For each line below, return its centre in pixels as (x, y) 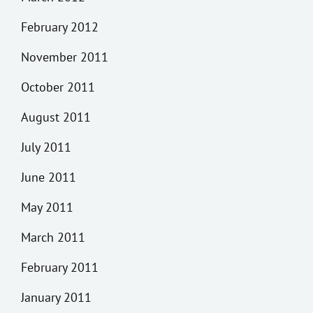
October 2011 (58, 87)
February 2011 (60, 267)
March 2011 (53, 237)
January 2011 (56, 297)
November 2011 (65, 57)
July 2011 (46, 147)
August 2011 (56, 117)
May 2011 (47, 207)
